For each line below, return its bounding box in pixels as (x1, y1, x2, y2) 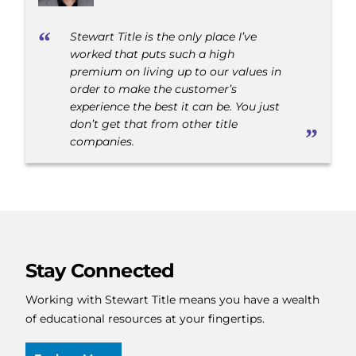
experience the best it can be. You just (70, 99, 280, 114)
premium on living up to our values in (70, 64, 281, 79)
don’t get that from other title (70, 117, 238, 132)
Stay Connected (25, 259, 175, 283)
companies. (70, 134, 134, 149)
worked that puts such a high (70, 47, 234, 62)
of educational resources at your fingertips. (25, 311, 265, 327)
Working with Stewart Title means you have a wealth (25, 292, 319, 308)
